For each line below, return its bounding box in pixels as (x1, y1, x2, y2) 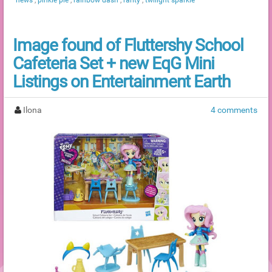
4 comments (211, 104, 257, 115)
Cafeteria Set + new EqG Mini (13, 53, 214, 73)
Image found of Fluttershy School (13, 35, 243, 55)
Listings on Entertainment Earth (13, 71, 230, 92)
